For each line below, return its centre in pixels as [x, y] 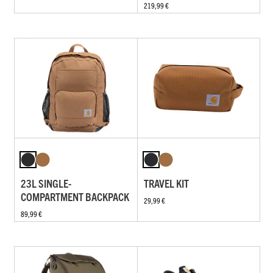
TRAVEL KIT [166, 183]
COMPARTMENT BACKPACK [75, 196]
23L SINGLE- [46, 183]
